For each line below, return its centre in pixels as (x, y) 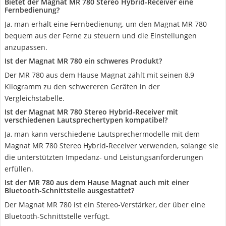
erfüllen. (19, 169)
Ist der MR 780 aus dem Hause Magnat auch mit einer (97, 182)
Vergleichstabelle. (35, 98)
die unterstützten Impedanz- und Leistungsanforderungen (104, 157)
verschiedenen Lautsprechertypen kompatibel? (86, 120)
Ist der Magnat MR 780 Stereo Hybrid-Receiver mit (91, 112)
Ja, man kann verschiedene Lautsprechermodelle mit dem (102, 134)
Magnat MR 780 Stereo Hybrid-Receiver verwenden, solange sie (111, 146)
